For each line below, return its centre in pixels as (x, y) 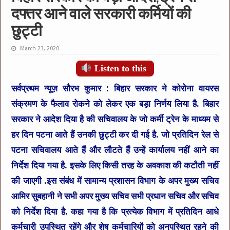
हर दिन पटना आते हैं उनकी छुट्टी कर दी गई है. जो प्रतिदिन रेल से (115, 135)
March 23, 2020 (40, 49)
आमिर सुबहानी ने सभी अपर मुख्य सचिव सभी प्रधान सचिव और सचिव (115, 196)
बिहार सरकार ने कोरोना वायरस (166, 89)
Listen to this (119, 69)
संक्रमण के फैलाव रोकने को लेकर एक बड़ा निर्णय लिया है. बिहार (115, 104)
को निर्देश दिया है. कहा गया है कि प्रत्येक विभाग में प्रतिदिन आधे (115, 212)
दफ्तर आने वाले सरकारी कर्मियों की (101, 15)
